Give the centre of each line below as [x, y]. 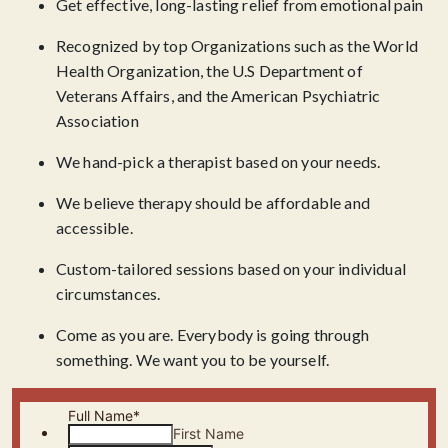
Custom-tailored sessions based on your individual [231, 268]
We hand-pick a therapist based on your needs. [218, 161]
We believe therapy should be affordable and [213, 202]
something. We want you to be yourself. [193, 359]
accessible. [94, 227]
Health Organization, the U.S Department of [209, 70]
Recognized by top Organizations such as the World [237, 45]
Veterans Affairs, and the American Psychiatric [218, 95]
